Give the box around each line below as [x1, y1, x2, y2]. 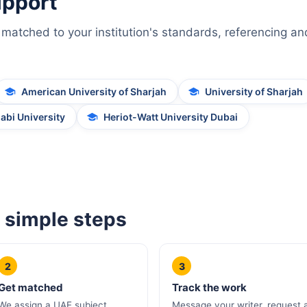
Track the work [172, 281, 247, 294]
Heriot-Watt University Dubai [103, 111, 238, 123]
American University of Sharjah [21, 86, 167, 97]
